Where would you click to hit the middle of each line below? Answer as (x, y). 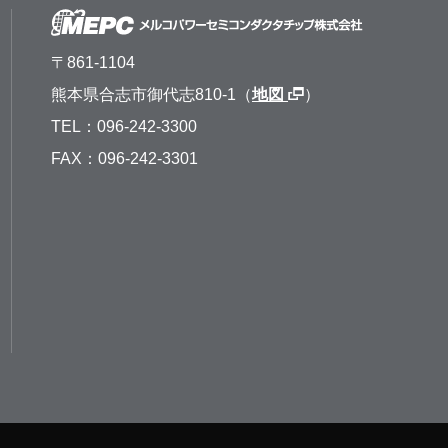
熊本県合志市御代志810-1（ (151, 94)
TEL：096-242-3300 (124, 126)
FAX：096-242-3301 (124, 158)
